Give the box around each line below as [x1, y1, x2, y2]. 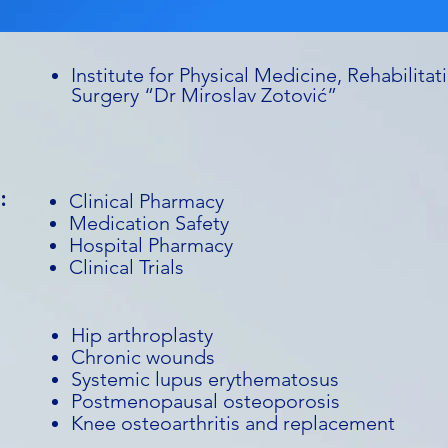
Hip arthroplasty [71, 323, 213, 347]
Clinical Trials [69, 255, 184, 279]
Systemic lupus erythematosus [71, 367, 339, 391]
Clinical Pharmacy [69, 189, 224, 213]
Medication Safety [69, 211, 229, 235]
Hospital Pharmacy [69, 233, 233, 257]
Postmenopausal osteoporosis [71, 389, 340, 413]
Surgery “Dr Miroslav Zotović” [71, 83, 337, 107]
